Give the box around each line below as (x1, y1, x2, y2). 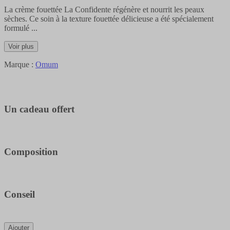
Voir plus (8, 42, 34, 50)
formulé (4, 23, 29, 32)
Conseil (4, 189, 35, 200)
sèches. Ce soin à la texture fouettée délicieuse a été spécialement (4, 14, 214, 23)
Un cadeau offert (4, 103, 74, 114)
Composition (4, 146, 58, 157)
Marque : (4, 60, 35, 69)
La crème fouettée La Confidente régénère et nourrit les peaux (4, 5, 204, 14)
